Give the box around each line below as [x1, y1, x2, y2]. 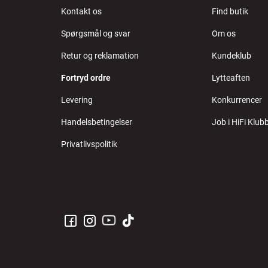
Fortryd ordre [61, 73, 111, 83]
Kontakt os [61, 7, 102, 17]
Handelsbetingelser [61, 117, 133, 127]
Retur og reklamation [61, 51, 139, 61]
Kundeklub [211, 51, 251, 61]
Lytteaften [211, 73, 250, 83]
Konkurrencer [211, 95, 262, 105]
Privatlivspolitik [61, 139, 118, 150]
